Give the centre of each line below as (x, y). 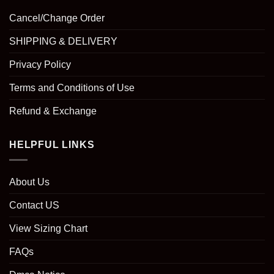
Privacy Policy (40, 65)
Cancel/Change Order (57, 18)
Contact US (34, 205)
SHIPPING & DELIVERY (63, 42)
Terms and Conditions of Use (72, 88)
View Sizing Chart (48, 228)
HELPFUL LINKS (52, 145)
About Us (29, 182)
